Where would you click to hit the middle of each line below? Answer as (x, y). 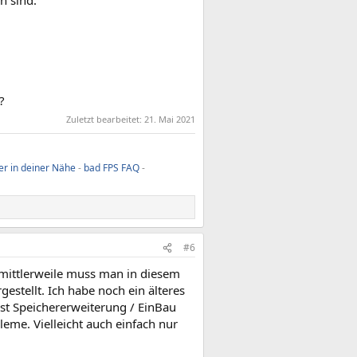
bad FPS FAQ (112, 168)
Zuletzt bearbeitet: (105, 119)
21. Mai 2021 (170, 119)
